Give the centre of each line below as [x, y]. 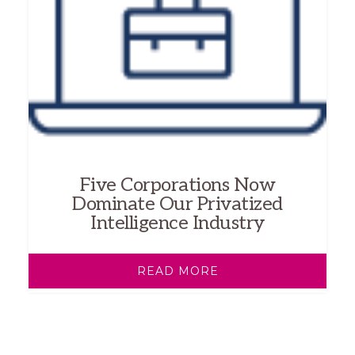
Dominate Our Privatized [177, 204]
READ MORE [177, 271]
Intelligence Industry [177, 223]
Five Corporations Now [177, 185]
